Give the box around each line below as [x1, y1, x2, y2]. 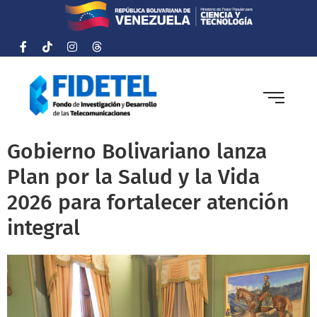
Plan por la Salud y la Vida [7, 164, 260, 190]
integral [7, 215, 80, 241]
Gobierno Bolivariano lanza [7, 139, 267, 165]
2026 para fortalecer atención [7, 190, 289, 216]
